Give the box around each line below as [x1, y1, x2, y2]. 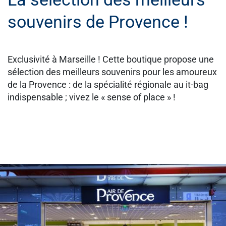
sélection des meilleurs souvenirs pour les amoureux [8, 67, 217, 78]
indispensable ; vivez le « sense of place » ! [8, 92, 176, 103]
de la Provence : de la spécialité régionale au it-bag [8, 79, 208, 90]
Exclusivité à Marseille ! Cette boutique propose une [8, 54, 214, 65]
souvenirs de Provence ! [8, 12, 188, 32]
